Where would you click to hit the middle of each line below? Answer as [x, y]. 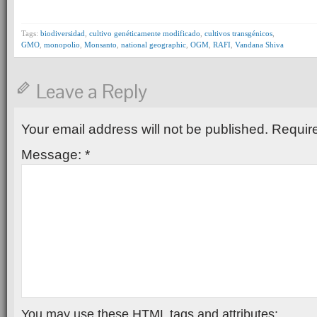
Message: [53, 155]
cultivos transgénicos [238, 34]
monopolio [62, 45]
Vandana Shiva [259, 45]
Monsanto [100, 45]
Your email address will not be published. [145, 129]
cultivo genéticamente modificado [145, 34]
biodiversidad [63, 34]
